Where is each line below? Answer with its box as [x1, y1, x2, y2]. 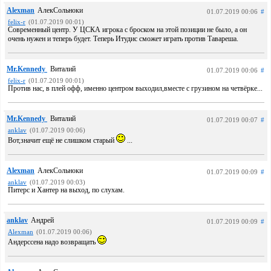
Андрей [31, 216, 54, 224]
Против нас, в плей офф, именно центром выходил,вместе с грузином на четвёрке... [8, 84, 263, 93]
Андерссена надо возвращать [8, 238, 97, 246]
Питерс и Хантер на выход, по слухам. [8, 186, 125, 194]
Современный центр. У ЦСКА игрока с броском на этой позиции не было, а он [8, 25, 247, 34]
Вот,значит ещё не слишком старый [8, 136, 116, 145]
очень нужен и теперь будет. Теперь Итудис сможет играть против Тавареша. [8, 34, 238, 43]
